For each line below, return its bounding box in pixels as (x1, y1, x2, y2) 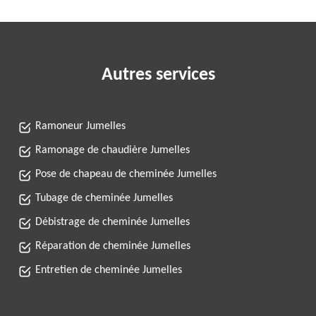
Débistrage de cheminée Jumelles (35, 217, 190, 228)
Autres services (101, 66, 215, 85)
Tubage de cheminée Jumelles (35, 193, 173, 204)
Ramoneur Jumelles (35, 121, 126, 132)
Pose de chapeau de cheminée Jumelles (35, 169, 217, 180)
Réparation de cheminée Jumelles (35, 241, 190, 252)
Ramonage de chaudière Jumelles (35, 145, 190, 156)
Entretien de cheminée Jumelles (35, 265, 182, 276)
